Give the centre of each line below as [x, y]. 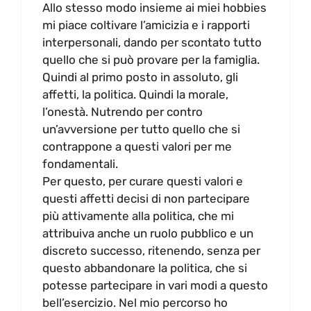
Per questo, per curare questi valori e [143, 181]
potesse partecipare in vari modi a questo [155, 285]
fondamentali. [80, 163]
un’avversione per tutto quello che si [141, 129]
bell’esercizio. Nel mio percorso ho [135, 302]
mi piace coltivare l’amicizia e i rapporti [146, 25]
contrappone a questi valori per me [137, 146]
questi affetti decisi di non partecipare [146, 198]
